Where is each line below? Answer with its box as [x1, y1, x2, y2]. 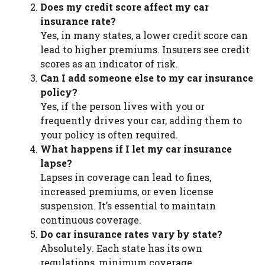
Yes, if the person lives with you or [40, 99, 205, 112]
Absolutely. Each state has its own [40, 241, 202, 254]
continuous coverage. [40, 213, 141, 226]
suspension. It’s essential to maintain [40, 199, 216, 212]
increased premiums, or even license [40, 185, 214, 198]
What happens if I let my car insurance [40, 142, 232, 155]
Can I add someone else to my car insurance [40, 71, 253, 84]
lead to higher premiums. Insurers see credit [40, 43, 250, 56]
